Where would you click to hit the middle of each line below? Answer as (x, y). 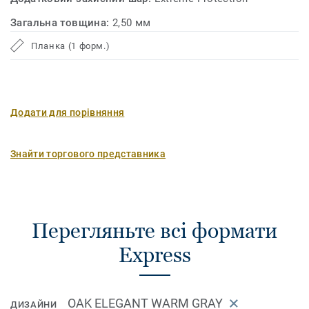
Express (154, 255)
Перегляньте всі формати (154, 231)
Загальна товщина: (61, 23)
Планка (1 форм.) (71, 46)
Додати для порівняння (68, 112)
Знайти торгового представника (88, 154)
